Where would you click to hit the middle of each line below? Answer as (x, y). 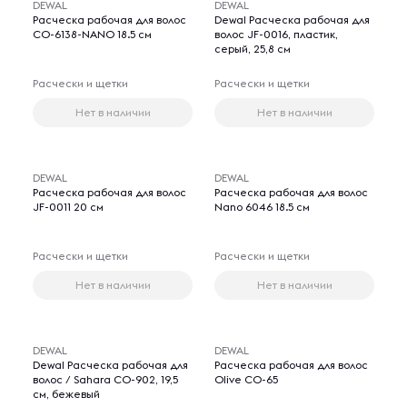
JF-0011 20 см (68, 207)
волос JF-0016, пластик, (276, 34)
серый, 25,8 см (253, 49)
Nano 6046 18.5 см (262, 207)
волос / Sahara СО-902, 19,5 (105, 379)
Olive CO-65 (246, 379)
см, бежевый (66, 394)
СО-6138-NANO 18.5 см (92, 34)
